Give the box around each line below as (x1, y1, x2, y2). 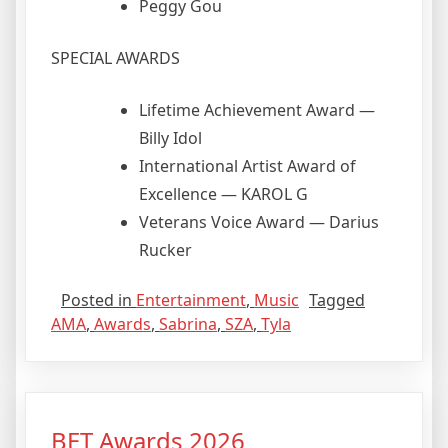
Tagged (309, 288, 365, 311)
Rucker (139, 238, 192, 261)
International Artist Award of (139, 154, 356, 177)
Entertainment (136, 288, 246, 311)
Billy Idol (139, 126, 202, 149)
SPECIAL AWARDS (51, 46, 180, 69)
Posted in (61, 288, 136, 311)
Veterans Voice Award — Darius (139, 210, 379, 233)
